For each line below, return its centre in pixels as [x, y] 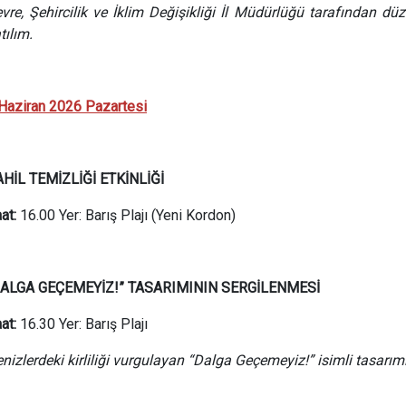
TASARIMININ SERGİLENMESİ [224, 287]
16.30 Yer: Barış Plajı [84, 324]
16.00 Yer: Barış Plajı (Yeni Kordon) [128, 215]
